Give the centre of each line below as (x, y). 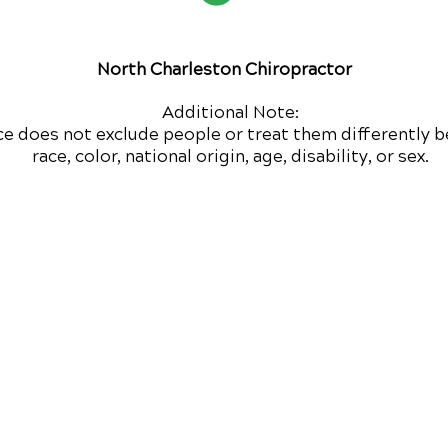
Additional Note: (230, 112)
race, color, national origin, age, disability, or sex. (230, 156)
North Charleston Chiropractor (224, 69)
